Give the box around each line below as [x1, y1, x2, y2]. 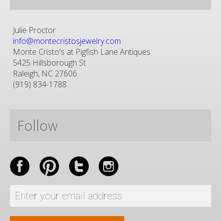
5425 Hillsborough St [13, 57, 86, 68]
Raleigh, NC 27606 [13, 68, 77, 79]
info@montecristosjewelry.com [13, 35, 121, 46]
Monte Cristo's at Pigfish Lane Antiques [13, 46, 151, 57]
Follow [17, 115, 58, 135]
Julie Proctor [13, 24, 56, 36]
